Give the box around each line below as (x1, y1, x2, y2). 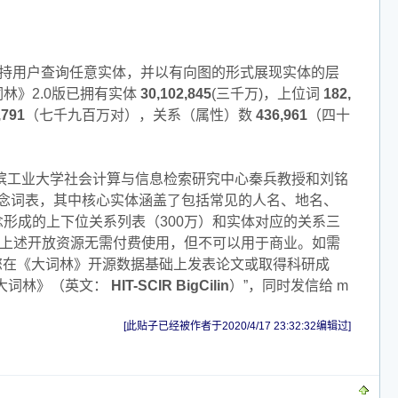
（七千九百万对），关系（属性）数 (25, 107, 252, 123)
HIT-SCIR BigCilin (111, 277, 229, 293)
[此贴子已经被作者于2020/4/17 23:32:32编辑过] (123, 319, 351, 332)
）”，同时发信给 (229, 277, 333, 293)
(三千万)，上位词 (211, 85, 320, 101)
